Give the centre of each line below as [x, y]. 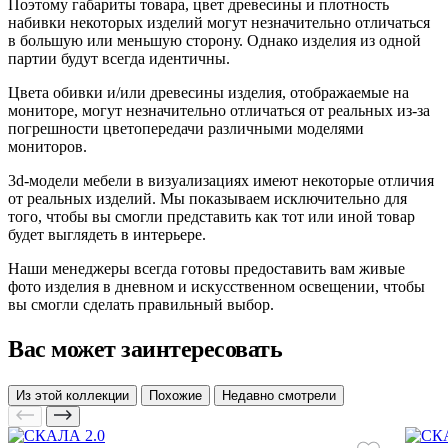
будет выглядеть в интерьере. [107, 235]
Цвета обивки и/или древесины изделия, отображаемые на [208, 93]
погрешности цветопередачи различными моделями [186, 129]
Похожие [175, 396]
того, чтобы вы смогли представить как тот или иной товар [211, 217]
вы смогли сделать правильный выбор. [141, 305]
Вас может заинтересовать [145, 349]
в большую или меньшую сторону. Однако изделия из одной [214, 41]
